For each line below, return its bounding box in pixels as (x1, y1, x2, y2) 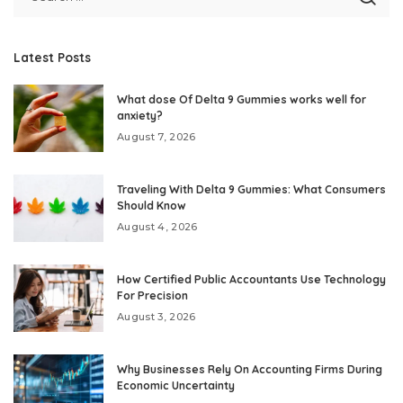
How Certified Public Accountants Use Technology (117, 273, 386, 287)
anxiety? (117, 109, 163, 123)
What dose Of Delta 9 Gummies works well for (117, 93, 366, 107)
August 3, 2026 (117, 310, 196, 324)
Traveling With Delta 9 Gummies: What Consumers (117, 183, 386, 197)
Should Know (117, 199, 186, 213)
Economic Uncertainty (117, 379, 235, 393)
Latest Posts (13, 49, 91, 66)
